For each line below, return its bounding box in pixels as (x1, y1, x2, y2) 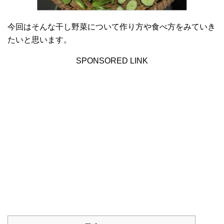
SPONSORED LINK (76, 56, 148, 65)
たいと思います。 (7, 35, 71, 44)
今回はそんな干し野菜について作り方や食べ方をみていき (7, 22, 215, 31)
